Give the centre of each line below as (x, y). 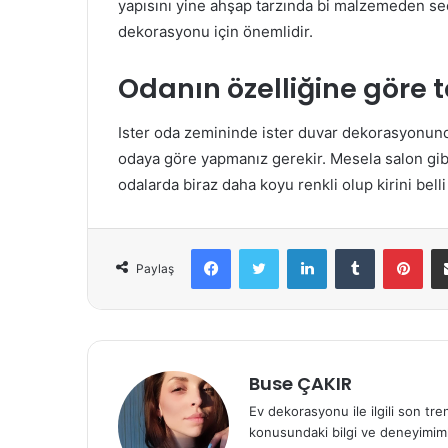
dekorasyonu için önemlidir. (215, 31)
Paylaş (155, 269)
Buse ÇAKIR (300, 384)
